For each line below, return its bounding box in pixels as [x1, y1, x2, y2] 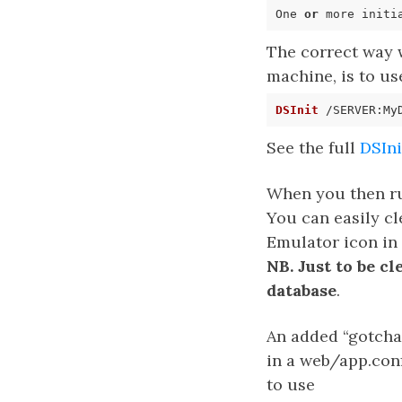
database [267, 280, 336, 301]
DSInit [275, 102, 319, 117]
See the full [267, 137, 360, 158]
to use [267, 374, 315, 395]
